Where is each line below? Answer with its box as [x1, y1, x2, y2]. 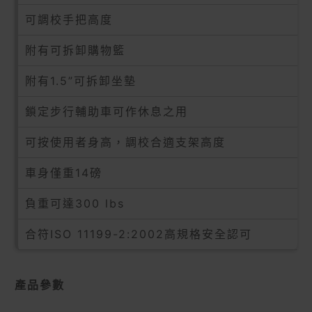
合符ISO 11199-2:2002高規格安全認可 [25, 226, 252, 241]
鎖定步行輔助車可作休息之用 [25, 104, 188, 118]
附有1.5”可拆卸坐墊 [25, 73, 136, 88]
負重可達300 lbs [25, 196, 125, 210]
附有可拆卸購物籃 [25, 42, 125, 57]
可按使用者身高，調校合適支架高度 [25, 134, 226, 149]
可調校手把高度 [25, 12, 113, 26]
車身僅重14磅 [25, 165, 102, 180]
